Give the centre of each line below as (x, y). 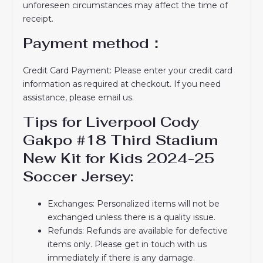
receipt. (38, 18)
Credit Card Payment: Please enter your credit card (128, 70)
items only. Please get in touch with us (127, 244)
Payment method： (93, 43)
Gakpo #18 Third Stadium (121, 140)
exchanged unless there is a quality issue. (132, 217)
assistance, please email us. (79, 97)
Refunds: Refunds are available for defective (138, 230)
